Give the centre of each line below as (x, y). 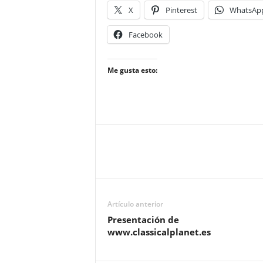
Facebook (145, 35)
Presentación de (143, 220)
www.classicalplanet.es (159, 232)
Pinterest (181, 10)
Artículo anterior (135, 204)
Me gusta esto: (132, 70)
